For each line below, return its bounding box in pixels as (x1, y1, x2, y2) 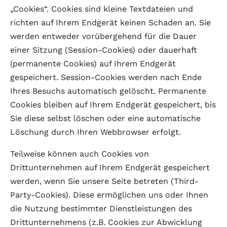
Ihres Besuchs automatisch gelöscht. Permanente (10, 86, 206, 96)
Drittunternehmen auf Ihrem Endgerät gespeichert (10, 163, 210, 172)
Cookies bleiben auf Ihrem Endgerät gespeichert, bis (10, 100, 216, 109)
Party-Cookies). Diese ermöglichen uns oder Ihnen (10, 190, 208, 200)
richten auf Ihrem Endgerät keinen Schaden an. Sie (10, 18, 211, 27)
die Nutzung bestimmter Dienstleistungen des (10, 204, 192, 213)
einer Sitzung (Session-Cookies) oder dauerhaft (10, 45, 197, 55)
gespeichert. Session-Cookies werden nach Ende (10, 72, 202, 82)
